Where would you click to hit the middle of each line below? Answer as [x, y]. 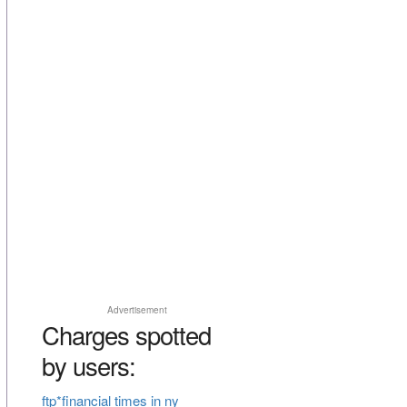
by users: [88, 366]
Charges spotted [126, 335]
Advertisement [137, 310]
